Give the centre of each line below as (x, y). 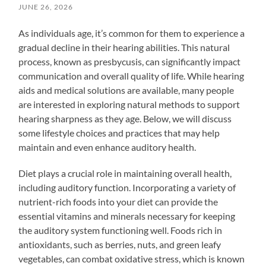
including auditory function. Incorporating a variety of (127, 187)
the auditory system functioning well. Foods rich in (121, 230)
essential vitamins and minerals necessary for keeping (127, 216)
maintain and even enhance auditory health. (107, 147)
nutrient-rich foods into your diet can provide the (118, 201)
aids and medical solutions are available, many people (126, 90)
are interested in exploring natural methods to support (129, 104)
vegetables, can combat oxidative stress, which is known (132, 258)
